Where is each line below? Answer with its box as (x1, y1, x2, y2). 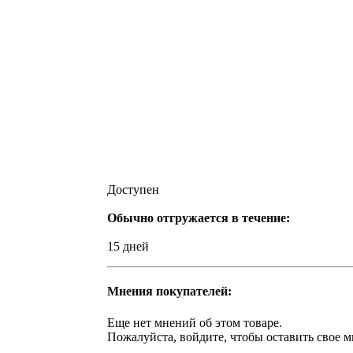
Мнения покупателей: (107, 284, 232, 299)
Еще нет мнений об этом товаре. (107, 315, 282, 329)
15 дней (107, 240, 149, 253)
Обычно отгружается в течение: (107, 211, 290, 225)
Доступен (107, 183, 159, 196)
